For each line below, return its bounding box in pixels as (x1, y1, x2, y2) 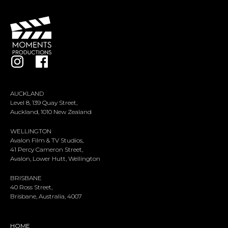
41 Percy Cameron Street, (10, 145, 83, 153)
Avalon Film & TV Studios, (10, 136, 83, 144)
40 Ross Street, (10, 183, 52, 191)
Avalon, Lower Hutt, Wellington (10, 154, 100, 162)
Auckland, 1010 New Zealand (10, 107, 92, 116)
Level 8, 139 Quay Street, (10, 98, 77, 106)
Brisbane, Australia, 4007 (10, 192, 82, 200)
